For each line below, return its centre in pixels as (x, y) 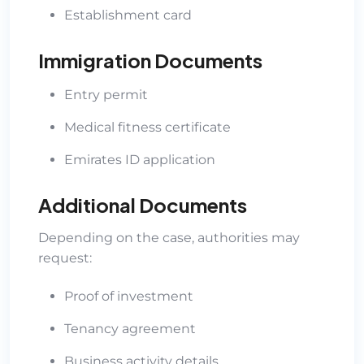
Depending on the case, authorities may (169, 237)
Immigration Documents (150, 60)
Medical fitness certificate (147, 127)
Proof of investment (129, 296)
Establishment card (128, 15)
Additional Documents (143, 204)
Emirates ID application (140, 159)
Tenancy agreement (130, 328)
